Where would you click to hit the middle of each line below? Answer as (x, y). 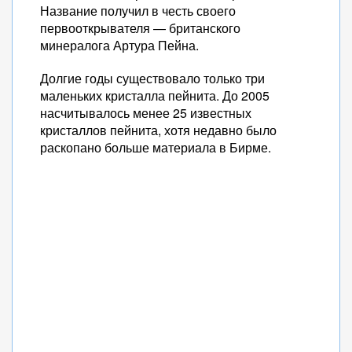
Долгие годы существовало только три (152, 78)
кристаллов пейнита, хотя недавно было (158, 130)
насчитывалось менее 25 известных (146, 113)
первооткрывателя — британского (140, 28)
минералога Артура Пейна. (119, 45)
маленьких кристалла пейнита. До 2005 (155, 95)
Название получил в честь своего (138, 11)
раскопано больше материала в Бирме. (156, 147)
